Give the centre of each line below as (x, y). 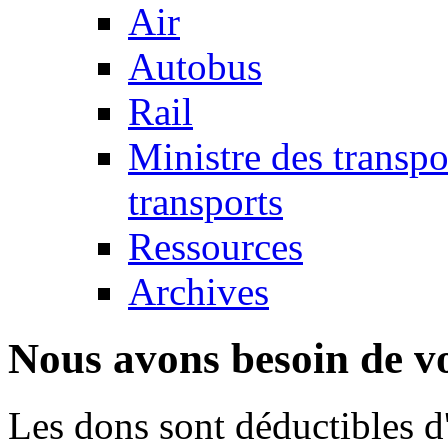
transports (205, 201)
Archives (198, 291)
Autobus (195, 66)
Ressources (215, 246)
